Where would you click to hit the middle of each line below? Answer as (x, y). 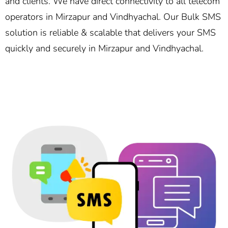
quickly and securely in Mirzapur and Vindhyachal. (104, 49)
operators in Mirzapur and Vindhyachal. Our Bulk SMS (113, 17)
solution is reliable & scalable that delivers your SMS (110, 33)
